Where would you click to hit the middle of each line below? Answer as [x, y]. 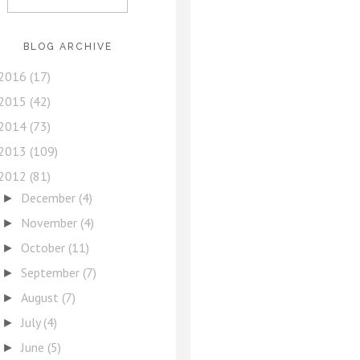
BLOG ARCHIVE [67, 47]
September [51, 272]
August [41, 297]
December [49, 198]
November [50, 223]
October [44, 247]
